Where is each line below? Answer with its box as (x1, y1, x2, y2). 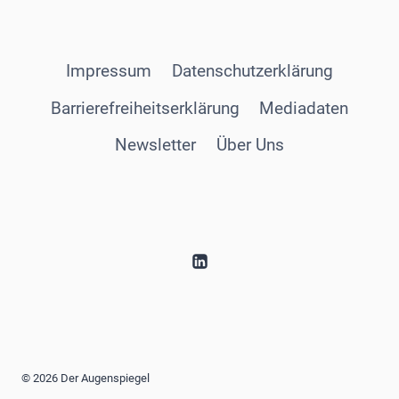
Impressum (66, 61, 152, 82)
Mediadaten (259, 97, 349, 118)
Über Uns (216, 134, 284, 156)
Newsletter (115, 134, 197, 156)
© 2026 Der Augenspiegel (21, 371, 150, 385)
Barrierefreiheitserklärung (50, 97, 240, 118)
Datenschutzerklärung (171, 61, 333, 82)
